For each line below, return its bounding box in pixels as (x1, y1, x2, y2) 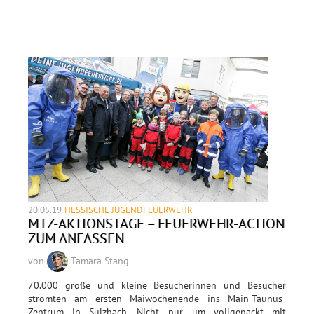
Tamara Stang (68, 254, 129, 267)
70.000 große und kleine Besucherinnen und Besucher (28, 278, 286, 292)
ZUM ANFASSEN (28, 228, 124, 247)
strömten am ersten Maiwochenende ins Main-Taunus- (28, 292, 286, 305)
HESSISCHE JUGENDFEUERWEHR (64, 203, 193, 215)
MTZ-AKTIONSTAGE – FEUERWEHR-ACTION (28, 214, 285, 232)
